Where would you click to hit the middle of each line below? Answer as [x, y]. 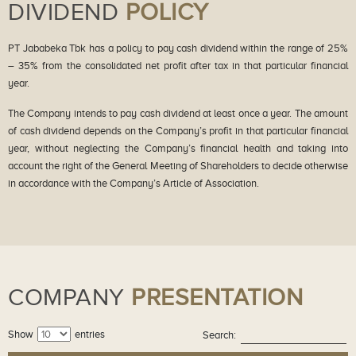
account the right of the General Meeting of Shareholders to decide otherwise [178, 165]
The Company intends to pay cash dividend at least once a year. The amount [178, 113]
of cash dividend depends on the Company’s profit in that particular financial [178, 130]
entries [89, 334]
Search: [219, 335]
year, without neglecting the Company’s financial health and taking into [178, 148]
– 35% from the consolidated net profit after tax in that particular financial [178, 65]
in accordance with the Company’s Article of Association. [133, 183]
